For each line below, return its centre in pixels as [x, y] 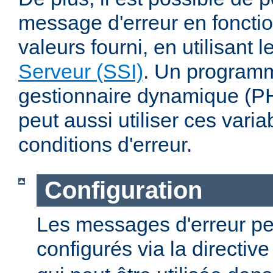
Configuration [123, 190]
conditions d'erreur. [105, 145]
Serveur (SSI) [81, 72]
